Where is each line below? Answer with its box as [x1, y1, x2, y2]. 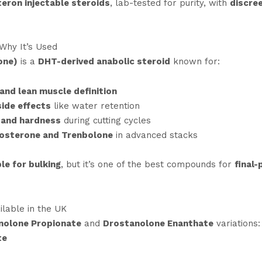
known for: [170, 56, 220, 67]
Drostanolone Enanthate [102, 218, 213, 229]
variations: [213, 218, 260, 229]
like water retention [50, 100, 140, 111]
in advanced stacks [112, 129, 198, 140]
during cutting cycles [60, 115, 151, 126]
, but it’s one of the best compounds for [60, 159, 235, 170]
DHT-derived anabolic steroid [37, 56, 170, 67]
